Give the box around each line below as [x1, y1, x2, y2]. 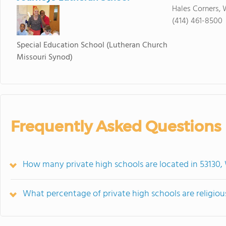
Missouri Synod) [16, 51, 73, 64]
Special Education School [16, 39, 104, 52]
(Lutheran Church [106, 39, 167, 52]
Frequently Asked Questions [11, 117, 221, 136]
